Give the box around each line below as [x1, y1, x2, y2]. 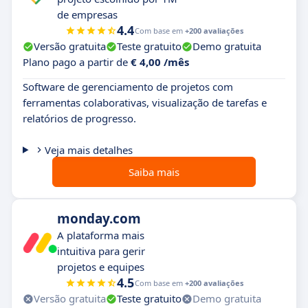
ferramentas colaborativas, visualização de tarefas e [23, 96, 267, 110]
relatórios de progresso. [23, 111, 136, 126]
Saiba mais [129, 165, 179, 179]
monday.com [57, 210, 141, 228]
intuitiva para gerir [57, 244, 145, 258]
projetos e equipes [57, 260, 144, 274]
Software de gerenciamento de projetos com [23, 80, 233, 94]
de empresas [57, 8, 118, 22]
